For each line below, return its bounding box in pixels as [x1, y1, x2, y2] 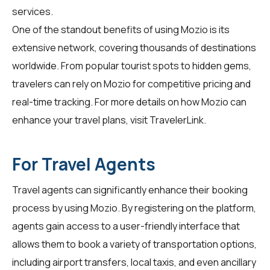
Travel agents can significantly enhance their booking [12, 183, 248, 196]
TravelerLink [149, 113, 204, 127]
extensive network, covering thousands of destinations [12, 40, 256, 54]
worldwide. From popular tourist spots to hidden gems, [12, 58, 251, 72]
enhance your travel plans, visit [12, 113, 149, 127]
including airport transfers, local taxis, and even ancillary [12, 255, 256, 269]
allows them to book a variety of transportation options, [12, 237, 257, 251]
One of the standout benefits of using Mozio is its [12, 22, 230, 36]
